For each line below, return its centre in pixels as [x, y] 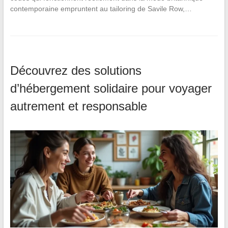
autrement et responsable [78, 106]
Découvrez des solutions [76, 71]
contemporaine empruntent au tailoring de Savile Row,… [101, 9]
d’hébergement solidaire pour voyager [111, 89]
